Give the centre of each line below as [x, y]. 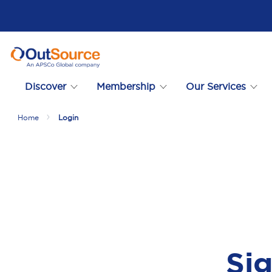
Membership [126, 86]
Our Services [216, 86]
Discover [46, 86]
